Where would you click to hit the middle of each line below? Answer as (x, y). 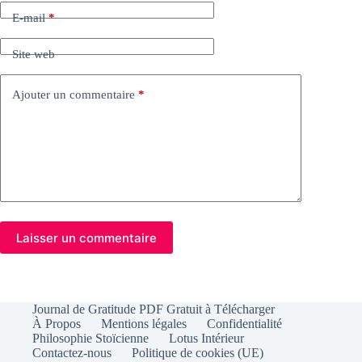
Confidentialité (244, 324)
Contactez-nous (72, 353)
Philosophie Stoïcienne (90, 339)
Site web (34, 54)
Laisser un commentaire (86, 238)
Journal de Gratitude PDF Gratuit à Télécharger (154, 309)
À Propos (57, 324)
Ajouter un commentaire (74, 94)
